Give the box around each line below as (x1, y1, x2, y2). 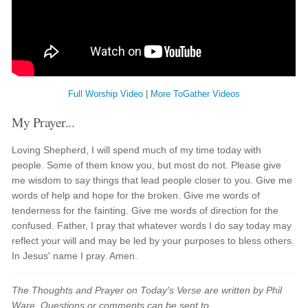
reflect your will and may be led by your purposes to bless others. (12, 235, 295, 246)
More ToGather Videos (151, 89, 240, 99)
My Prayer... (12, 113, 75, 131)
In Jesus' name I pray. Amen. (12, 250, 138, 261)
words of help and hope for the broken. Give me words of (12, 190, 261, 201)
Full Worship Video (68, 89, 143, 99)
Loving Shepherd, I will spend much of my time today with (12, 144, 262, 155)
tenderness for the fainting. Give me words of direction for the (12, 205, 279, 216)
